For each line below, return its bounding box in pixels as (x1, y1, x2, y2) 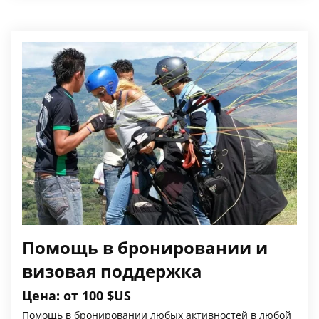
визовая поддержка (22, 259, 202, 283)
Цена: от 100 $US (22, 287, 135, 305)
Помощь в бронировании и (22, 236, 268, 260)
